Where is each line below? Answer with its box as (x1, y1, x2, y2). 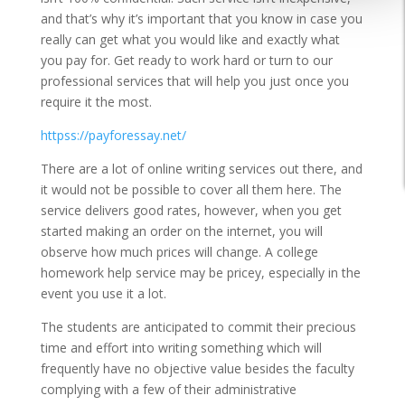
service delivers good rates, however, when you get (40, 201, 342, 219)
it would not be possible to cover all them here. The (40, 180, 342, 198)
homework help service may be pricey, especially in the (40, 263, 361, 281)
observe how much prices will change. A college (40, 242, 318, 260)
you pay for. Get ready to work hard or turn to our (40, 51, 333, 69)
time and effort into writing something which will (40, 338, 322, 356)
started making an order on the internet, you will (40, 221, 323, 240)
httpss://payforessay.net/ (40, 126, 186, 144)
